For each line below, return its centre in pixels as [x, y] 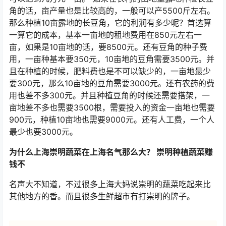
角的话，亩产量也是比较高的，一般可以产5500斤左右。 [112, 11]
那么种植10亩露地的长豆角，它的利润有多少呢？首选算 [110, 23]
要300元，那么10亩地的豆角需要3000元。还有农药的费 [112, 83]
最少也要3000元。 [43, 132]
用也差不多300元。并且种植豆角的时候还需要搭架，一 [109, 95]
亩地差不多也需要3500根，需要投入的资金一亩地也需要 [112, 107]
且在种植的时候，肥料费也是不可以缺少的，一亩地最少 [110, 71]
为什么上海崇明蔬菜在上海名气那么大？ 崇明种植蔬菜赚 [111, 152]
